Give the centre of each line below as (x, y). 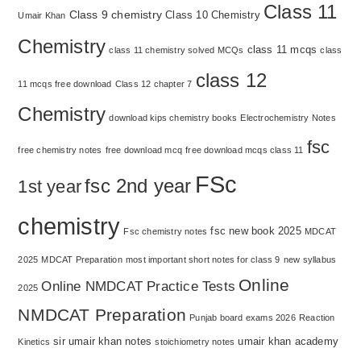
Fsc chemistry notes (166, 232)
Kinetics (34, 342)
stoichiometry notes (195, 342)
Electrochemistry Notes (288, 118)
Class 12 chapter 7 (154, 84)
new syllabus (310, 260)
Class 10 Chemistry (213, 15)
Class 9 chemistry (116, 15)
